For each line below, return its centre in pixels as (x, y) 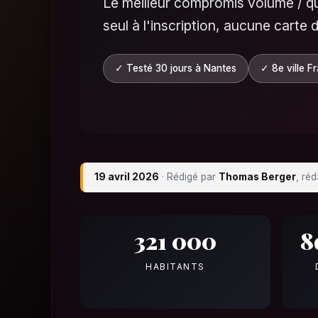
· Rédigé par (189, 177)
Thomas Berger (257, 177)
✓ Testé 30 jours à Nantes (176, 68)
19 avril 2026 (127, 177)
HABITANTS (175, 266)
